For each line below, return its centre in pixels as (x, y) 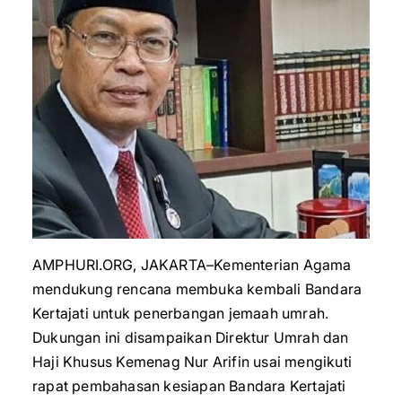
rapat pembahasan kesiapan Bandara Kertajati (189, 386)
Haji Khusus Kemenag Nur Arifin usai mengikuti (192, 362)
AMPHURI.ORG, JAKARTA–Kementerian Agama (192, 265)
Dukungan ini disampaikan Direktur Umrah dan (191, 337)
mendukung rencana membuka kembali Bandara (197, 289)
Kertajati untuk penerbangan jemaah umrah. (181, 313)
